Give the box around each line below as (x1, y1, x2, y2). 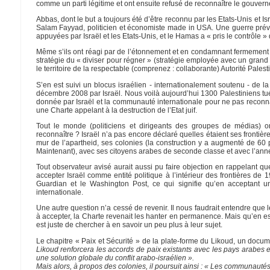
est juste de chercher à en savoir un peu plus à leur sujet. (36, 221, 222, 230)
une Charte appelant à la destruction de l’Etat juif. (36, 105, 197, 115)
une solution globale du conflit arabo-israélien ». (36, 253, 194, 262)
